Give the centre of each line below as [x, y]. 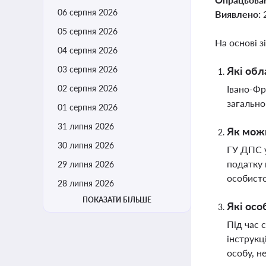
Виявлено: [239, 14]
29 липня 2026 [86, 164]
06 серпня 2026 [88, 12]
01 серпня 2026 [88, 107]
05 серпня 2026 [88, 31]
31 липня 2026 [86, 126]
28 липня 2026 [86, 183]
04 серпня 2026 [88, 50]
